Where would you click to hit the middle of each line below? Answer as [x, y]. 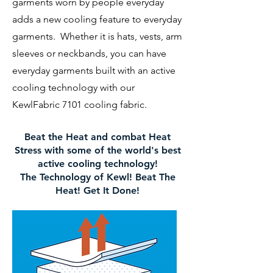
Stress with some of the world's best [97, 150]
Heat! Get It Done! [97, 190]
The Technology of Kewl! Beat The [97, 177]
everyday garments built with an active [94, 70]
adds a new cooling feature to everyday [97, 19]
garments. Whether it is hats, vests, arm [97, 36]
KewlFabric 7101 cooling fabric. [80, 105]
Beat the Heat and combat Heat [97, 137]
